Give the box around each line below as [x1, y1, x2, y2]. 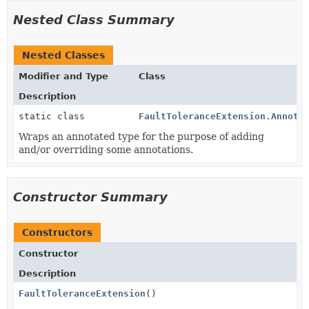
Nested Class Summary [13, 12, 175, 27]
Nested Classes [22, 50, 105, 61]
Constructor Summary [13, 190, 168, 204]
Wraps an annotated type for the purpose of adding [19, 131, 264, 142]
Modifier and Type [19, 71, 108, 81]
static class [19, 111, 90, 121]
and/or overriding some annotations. [19, 144, 193, 155]
